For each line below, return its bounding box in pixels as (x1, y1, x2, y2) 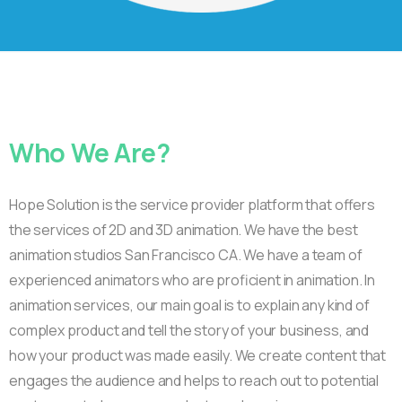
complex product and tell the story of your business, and (9, 320, 370, 341)
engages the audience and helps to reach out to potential (9, 371, 380, 391)
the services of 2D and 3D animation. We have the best (9, 220, 358, 240)
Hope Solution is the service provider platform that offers (9, 195, 375, 215)
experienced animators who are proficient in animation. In (9, 270, 376, 291)
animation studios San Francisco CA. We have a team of (9, 245, 363, 266)
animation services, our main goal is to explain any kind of (9, 295, 370, 316)
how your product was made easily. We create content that (9, 345, 387, 366)
